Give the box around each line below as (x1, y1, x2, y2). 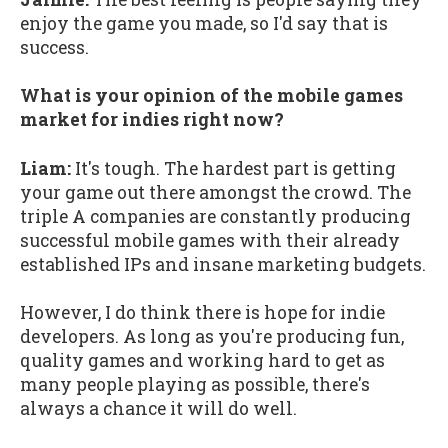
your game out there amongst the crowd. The (20, 180, 411, 204)
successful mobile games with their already (20, 228, 400, 252)
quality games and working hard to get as (20, 349, 385, 373)
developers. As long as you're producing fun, (20, 325, 404, 349)
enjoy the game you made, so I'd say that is (20, 11, 388, 35)
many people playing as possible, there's (20, 373, 370, 397)
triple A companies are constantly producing (20, 204, 411, 228)
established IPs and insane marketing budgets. (20, 252, 426, 276)
